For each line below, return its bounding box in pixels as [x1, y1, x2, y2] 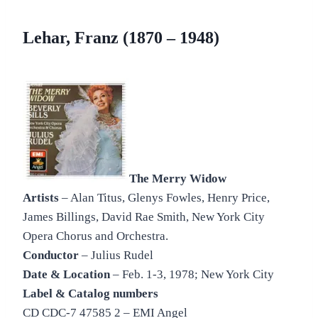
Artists [23, 191, 59, 205]
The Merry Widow [129, 172, 226, 186]
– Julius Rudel [79, 248, 153, 263]
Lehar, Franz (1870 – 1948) [23, 28, 219, 48]
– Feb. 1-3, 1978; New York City [110, 268, 274, 282]
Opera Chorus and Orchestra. [23, 229, 168, 243]
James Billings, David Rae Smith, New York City [23, 210, 265, 224]
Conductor [23, 248, 79, 263]
